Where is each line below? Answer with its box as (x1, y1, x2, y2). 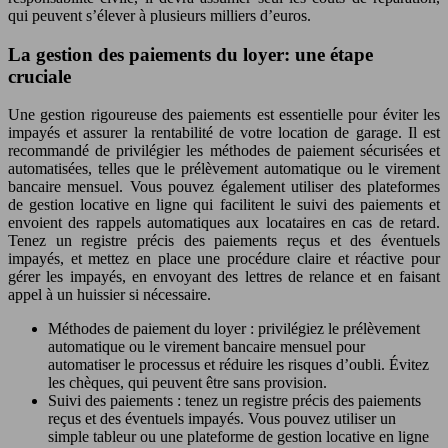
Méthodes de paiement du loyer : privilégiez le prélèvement (48, 320, 420, 338)
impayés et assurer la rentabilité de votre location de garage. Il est (8, 124, 440, 142)
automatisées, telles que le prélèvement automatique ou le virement (8, 160, 440, 178)
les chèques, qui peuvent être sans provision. (48, 374, 327, 392)
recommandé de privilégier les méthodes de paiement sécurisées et (8, 142, 440, 160)
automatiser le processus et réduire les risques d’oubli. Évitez (48, 356, 429, 374)
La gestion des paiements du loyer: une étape (8, 43, 373, 65)
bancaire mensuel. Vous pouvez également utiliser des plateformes (8, 178, 440, 196)
